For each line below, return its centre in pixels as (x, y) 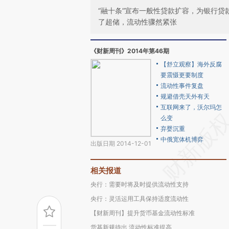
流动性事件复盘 (182, 86)
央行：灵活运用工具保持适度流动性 (140, 199)
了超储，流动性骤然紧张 (138, 22)
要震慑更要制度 (182, 75)
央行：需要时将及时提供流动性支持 (140, 184)
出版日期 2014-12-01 (121, 143)
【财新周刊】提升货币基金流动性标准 (143, 213)
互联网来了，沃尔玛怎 (191, 107)
